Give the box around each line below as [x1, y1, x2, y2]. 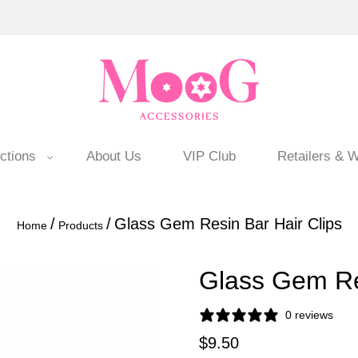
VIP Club [183, 149, 236, 164]
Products [58, 219, 103, 232]
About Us [86, 149, 141, 164]
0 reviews [285, 308, 333, 321]
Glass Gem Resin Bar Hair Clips [113, 215, 342, 233]
